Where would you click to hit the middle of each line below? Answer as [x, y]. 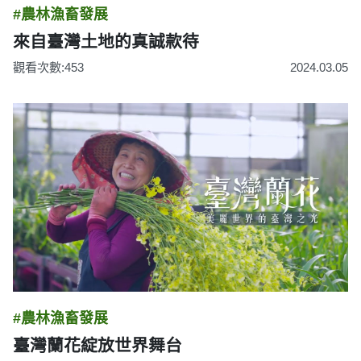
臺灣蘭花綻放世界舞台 [98, 345]
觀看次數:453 [48, 67]
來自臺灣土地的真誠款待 [106, 41]
